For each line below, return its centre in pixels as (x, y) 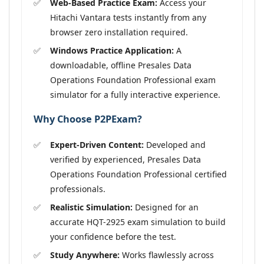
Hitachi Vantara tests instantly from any (128, 17)
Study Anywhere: (85, 255)
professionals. (78, 189)
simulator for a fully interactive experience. (135, 94)
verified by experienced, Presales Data (126, 159)
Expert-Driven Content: (97, 144)
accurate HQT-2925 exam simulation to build (138, 222)
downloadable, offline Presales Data (121, 65)
